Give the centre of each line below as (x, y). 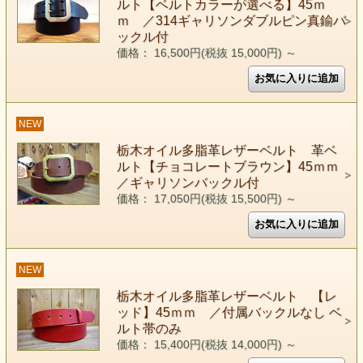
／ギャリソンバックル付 (188, 183)
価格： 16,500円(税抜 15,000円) (201, 53)
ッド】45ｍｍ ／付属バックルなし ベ (229, 312)
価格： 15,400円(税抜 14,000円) (201, 345)
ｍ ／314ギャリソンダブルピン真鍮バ (231, 21)
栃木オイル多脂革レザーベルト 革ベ (226, 150)
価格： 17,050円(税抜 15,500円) (201, 199)
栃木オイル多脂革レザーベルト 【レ (226, 296)
